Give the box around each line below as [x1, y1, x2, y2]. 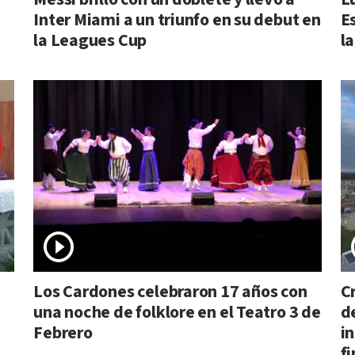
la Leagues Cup [33, 29, 147, 53]
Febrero [33, 322, 93, 345]
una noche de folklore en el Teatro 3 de [33, 301, 321, 325]
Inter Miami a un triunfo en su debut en [33, 9, 321, 32]
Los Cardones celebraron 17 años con [33, 281, 307, 304]
